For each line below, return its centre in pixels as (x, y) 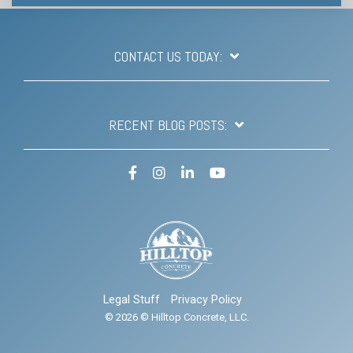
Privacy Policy (206, 300)
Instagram (193, 172)
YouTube (251, 172)
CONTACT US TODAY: (168, 56)
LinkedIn (219, 172)
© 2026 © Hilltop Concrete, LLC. (176, 318)
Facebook (164, 172)
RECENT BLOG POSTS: (168, 124)
